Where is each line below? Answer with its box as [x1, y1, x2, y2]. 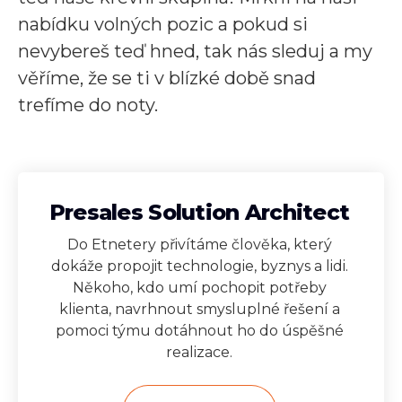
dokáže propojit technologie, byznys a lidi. [50, 257, 348, 275]
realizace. [166, 343, 232, 361]
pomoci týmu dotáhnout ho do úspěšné [55, 321, 344, 339]
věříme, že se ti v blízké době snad [18, 66, 316, 89]
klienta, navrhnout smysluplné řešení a [58, 300, 340, 318]
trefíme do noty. [18, 93, 158, 116]
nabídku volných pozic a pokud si [18, 13, 308, 35]
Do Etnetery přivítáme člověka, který [66, 235, 332, 253]
